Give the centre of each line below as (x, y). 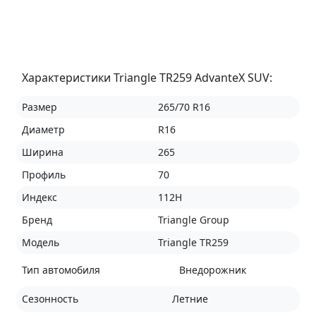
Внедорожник (212, 269)
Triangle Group (193, 219)
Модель (40, 242)
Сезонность (50, 298)
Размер (39, 107)
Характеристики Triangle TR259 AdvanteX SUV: (147, 77)
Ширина (42, 152)
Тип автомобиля (61, 269)
